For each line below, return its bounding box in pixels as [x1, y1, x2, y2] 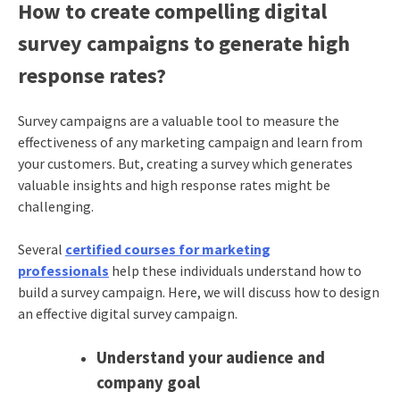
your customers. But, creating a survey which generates [17, 154, 353, 172]
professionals [17, 261, 109, 279]
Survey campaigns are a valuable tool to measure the [17, 111, 339, 129]
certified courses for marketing [64, 239, 271, 258]
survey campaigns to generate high [17, 29, 350, 57]
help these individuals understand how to [108, 261, 362, 279]
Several [17, 239, 65, 258]
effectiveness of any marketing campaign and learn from [17, 132, 362, 151]
